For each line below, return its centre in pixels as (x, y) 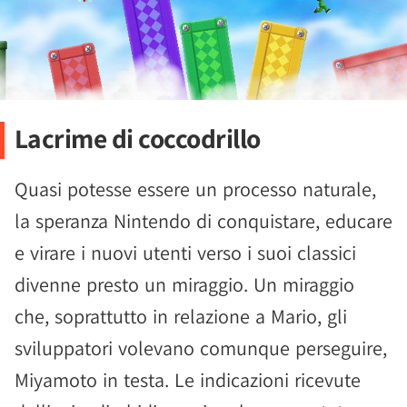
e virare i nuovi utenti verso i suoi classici (185, 252)
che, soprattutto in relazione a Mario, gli (181, 316)
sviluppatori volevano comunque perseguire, (201, 347)
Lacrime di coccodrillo (137, 138)
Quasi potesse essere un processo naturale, (195, 189)
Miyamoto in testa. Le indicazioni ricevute (188, 379)
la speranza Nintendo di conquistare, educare (203, 220)
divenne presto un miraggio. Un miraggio (184, 284)
